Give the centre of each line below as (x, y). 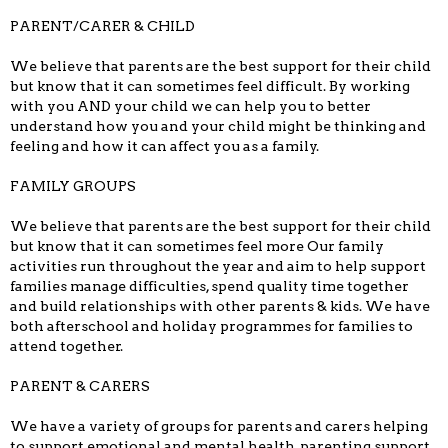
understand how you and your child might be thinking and (218, 126)
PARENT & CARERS (80, 386)
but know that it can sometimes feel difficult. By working (210, 86)
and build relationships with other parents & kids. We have (220, 306)
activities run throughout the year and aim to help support (218, 266)
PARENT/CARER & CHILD (102, 26)
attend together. (68, 346)
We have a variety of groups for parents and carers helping (219, 426)
